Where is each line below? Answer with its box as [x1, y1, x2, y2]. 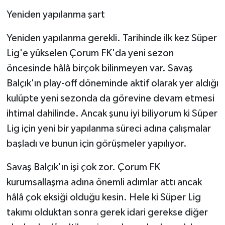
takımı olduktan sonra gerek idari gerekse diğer [6, 207, 208, 218]
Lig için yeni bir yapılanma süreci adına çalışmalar [6, 124, 211, 134]
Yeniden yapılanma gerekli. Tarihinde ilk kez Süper [6, 33, 217, 44]
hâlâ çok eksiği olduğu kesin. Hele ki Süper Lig [6, 192, 201, 203]
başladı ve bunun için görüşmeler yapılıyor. [6, 139, 187, 149]
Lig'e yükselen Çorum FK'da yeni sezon [6, 48, 174, 59]
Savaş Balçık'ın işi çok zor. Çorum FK [6, 162, 160, 173]
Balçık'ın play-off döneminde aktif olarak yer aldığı [6, 78, 218, 89]
